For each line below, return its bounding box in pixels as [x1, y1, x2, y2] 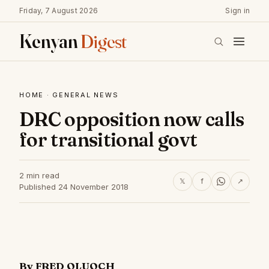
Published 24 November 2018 [19, 182, 128, 192]
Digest [80, 29, 127, 53]
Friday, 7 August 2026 [19, 6, 98, 15]
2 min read [19, 171, 59, 180]
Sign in [225, 6, 250, 15]
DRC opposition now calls [19, 107, 244, 131]
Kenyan [19, 29, 80, 53]
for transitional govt [19, 128, 198, 151]
